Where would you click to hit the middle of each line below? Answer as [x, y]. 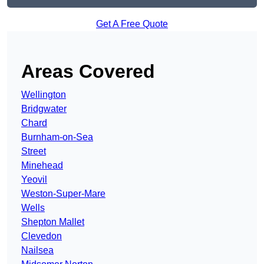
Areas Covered [88, 72]
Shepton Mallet [53, 222]
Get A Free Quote [132, 24]
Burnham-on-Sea [57, 137]
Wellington [44, 95]
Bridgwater [44, 109]
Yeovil [34, 180]
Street [34, 151]
